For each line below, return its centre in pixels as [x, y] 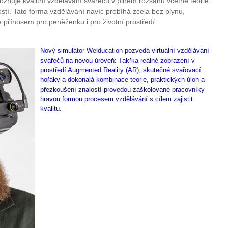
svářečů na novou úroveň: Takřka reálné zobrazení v [118, 60]
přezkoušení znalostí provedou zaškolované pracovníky [122, 89]
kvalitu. [51, 108]
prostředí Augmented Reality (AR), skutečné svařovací [121, 70]
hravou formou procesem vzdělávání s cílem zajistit [117, 99]
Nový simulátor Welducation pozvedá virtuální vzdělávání [125, 50]
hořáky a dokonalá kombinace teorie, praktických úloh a [122, 79]
